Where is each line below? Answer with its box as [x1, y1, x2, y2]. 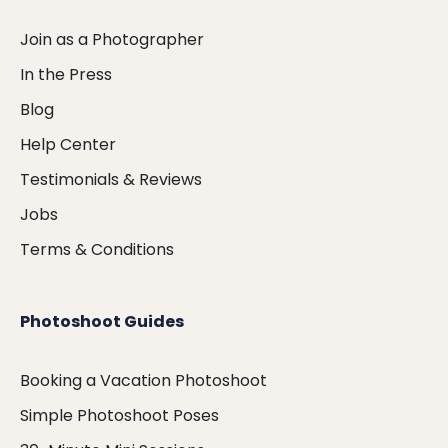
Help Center [20, 133, 116, 157]
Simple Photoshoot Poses [20, 404, 219, 428]
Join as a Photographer [20, 28, 204, 52]
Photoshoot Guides [20, 310, 184, 334]
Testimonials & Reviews [20, 168, 202, 192]
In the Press [20, 63, 112, 87]
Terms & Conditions [20, 238, 174, 262]
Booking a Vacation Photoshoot [20, 369, 267, 393]
